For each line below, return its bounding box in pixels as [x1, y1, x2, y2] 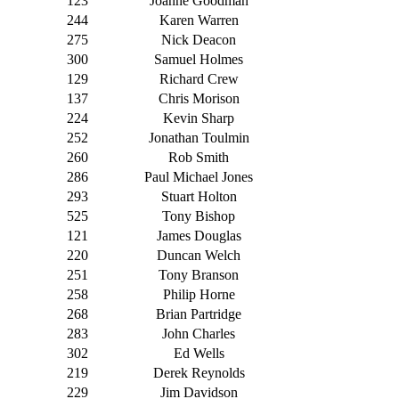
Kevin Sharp [163, 110, 234, 126]
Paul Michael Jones [144, 169, 253, 185]
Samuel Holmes [154, 52, 243, 68]
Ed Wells [173, 346, 224, 362]
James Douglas [156, 228, 241, 244]
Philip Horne [162, 287, 235, 303]
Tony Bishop [162, 208, 235, 224]
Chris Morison [158, 91, 240, 107]
